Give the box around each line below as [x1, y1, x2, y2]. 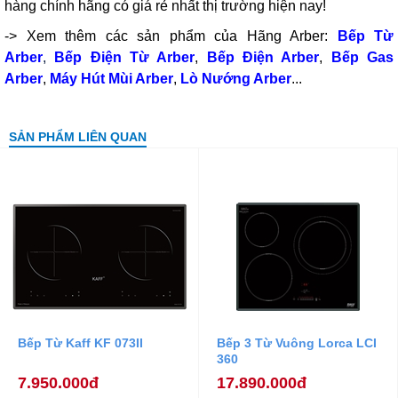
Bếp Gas [330, 49, 394, 65]
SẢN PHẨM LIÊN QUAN [9, 129, 147, 144]
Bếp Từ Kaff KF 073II [18, 335, 143, 350]
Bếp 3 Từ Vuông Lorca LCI [217, 335, 377, 350]
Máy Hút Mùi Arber [50, 70, 173, 86]
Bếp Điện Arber [206, 49, 320, 65]
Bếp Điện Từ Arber [54, 49, 195, 65]
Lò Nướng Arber [180, 70, 291, 86]
